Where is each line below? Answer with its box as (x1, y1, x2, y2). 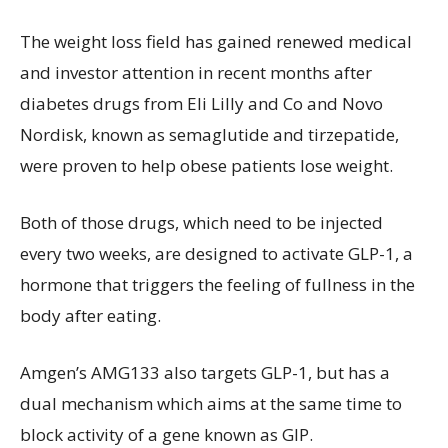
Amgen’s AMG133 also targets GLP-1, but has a (20, 360, 390, 384)
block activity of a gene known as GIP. (20, 422, 313, 446)
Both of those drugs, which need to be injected (20, 210, 383, 234)
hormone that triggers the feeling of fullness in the (20, 272, 415, 296)
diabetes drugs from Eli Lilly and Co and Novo (20, 91, 383, 115)
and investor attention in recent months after (20, 60, 372, 84)
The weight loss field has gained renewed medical (20, 29, 412, 53)
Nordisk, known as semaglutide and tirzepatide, (20, 122, 399, 146)
